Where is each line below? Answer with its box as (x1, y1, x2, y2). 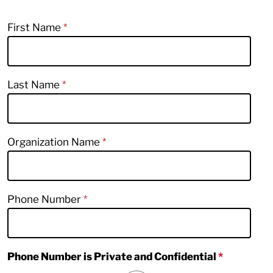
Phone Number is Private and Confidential (7, 250, 218, 263)
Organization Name (7, 135, 102, 148)
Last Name (7, 78, 62, 91)
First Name (7, 21, 63, 34)
